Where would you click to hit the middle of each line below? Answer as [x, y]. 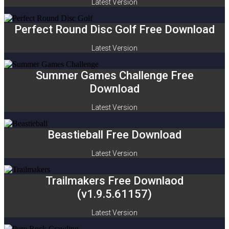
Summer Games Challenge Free [114, 75]
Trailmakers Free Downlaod [114, 181]
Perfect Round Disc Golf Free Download [114, 29]
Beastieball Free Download [114, 135]
